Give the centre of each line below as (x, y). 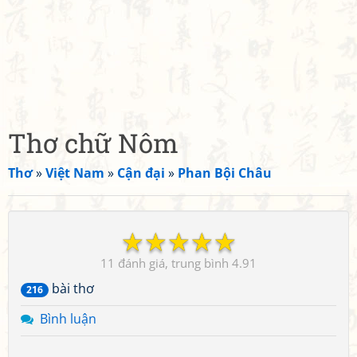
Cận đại (141, 173)
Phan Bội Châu (225, 173)
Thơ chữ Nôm (93, 143)
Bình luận (68, 319)
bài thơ (71, 288)
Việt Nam (75, 173)
